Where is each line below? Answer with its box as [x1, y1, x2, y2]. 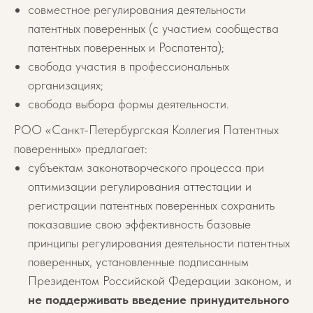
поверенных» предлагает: [14, 141, 147, 156]
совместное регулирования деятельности [28, 2, 246, 17]
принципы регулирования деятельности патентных [28, 235, 290, 250]
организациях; [28, 78, 103, 92]
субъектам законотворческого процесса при [28, 160, 264, 175]
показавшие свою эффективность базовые [28, 217, 251, 231]
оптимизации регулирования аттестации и [28, 179, 252, 194]
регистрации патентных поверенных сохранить [28, 198, 275, 212]
